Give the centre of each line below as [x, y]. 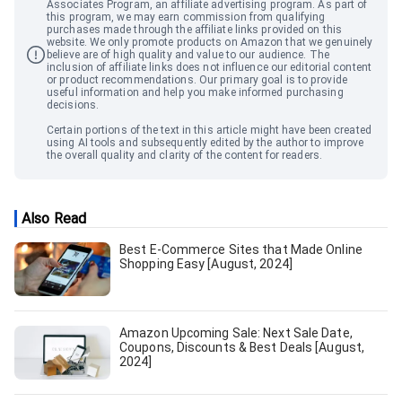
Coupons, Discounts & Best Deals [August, [242, 348]
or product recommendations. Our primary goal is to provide [197, 80]
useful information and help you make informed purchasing [195, 93]
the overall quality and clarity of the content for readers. [184, 156]
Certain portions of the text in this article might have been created [209, 131]
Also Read [54, 219]
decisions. [73, 105]
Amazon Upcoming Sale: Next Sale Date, [236, 333]
